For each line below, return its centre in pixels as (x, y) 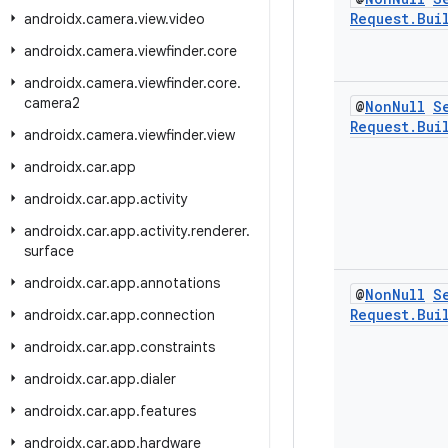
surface (49, 251)
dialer (158, 379)
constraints (177, 347)
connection (177, 315)
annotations (180, 283)
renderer (218, 231)
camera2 (52, 103)
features (168, 411)
